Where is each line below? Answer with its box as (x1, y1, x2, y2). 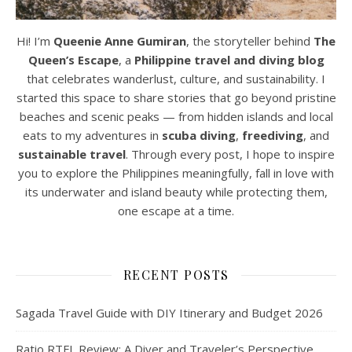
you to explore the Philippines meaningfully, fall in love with (18, 165, 334, 181)
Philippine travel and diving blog (134, 52, 324, 68)
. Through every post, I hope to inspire (125, 146, 335, 163)
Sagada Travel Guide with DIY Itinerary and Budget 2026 (16, 305, 323, 321)
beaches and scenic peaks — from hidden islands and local (19, 108, 333, 125)
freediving (242, 127, 303, 144)
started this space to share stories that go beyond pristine (16, 90, 336, 106)
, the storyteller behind (186, 33, 313, 49)
